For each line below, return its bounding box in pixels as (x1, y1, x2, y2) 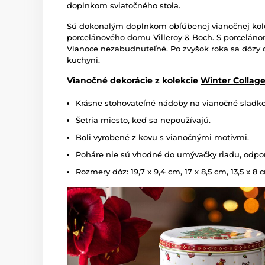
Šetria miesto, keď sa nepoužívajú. (76, 115, 211, 125)
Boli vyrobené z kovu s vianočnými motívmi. (76, 132, 249, 143)
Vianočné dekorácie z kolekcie (67, 75, 201, 86)
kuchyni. (67, 55, 100, 65)
